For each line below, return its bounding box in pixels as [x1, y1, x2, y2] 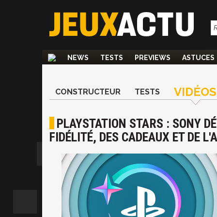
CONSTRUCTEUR [55, 87, 121, 96]
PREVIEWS [135, 54, 170, 62]
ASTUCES [182, 54, 215, 62]
